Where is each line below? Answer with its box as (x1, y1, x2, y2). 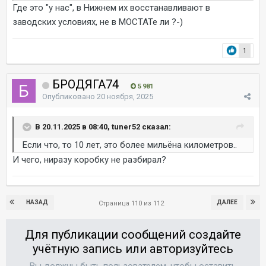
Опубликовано (42, 91, 97, 101)
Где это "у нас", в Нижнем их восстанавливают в (12, 2, 210, 13)
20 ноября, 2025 (97, 91, 153, 101)
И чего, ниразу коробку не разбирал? (12, 154, 166, 165)
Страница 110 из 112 (99, 199, 167, 207)
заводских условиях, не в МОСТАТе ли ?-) (12, 16, 183, 27)
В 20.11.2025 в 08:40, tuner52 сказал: (35, 122, 171, 131)
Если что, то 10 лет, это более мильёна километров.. (23, 139, 237, 150)
